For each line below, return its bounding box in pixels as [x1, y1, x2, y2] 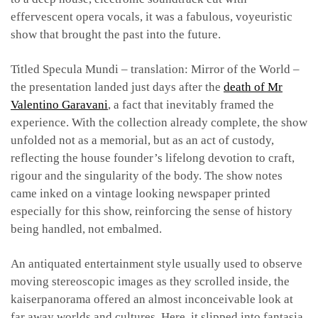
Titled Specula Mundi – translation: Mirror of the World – [11, 62, 300, 76]
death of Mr [224, 79, 283, 94]
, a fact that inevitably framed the [108, 97, 274, 111]
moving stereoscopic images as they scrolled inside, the [11, 274, 290, 288]
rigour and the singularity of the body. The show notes [11, 168, 283, 182]
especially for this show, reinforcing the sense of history [11, 204, 292, 218]
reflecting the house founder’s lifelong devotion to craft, [11, 150, 295, 165]
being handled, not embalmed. [11, 221, 162, 236]
